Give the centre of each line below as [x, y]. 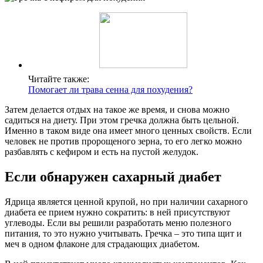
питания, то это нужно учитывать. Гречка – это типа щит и [123, 234]
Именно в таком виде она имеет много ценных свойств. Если [128, 131]
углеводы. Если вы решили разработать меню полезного [118, 223]
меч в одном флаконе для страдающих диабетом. [102, 244]
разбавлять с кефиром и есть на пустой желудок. [102, 152]
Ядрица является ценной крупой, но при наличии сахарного [126, 202]
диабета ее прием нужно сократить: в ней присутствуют [117, 213]
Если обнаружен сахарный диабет [113, 177]
